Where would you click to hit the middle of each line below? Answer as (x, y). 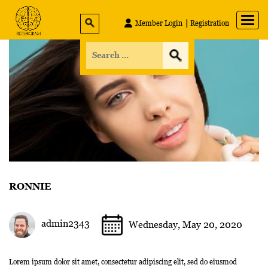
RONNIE (30, 186)
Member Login (159, 23)
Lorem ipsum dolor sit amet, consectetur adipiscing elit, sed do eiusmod (123, 262)
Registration (210, 23)
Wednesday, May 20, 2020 (185, 225)
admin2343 (66, 223)
